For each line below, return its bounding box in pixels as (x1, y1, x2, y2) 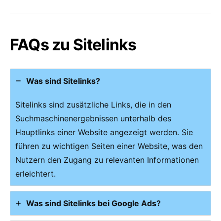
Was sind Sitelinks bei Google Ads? (26, 198, 161, 208)
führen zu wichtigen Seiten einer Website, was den (15, 141, 203, 151)
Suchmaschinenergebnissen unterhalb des (15, 113, 171, 123)
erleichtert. (15, 168, 56, 179)
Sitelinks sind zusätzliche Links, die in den (15, 99, 171, 110)
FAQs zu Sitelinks (10, 35, 137, 54)
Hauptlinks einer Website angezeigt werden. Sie (15, 127, 193, 137)
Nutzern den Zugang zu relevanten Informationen (15, 154, 199, 165)
